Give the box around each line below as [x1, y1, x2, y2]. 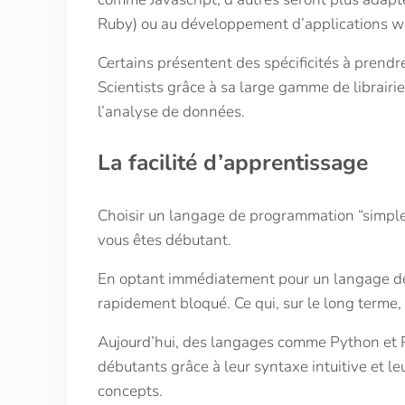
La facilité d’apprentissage [97, 147, 368, 178]
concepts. [97, 380, 163, 401]
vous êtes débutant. [97, 229, 231, 250]
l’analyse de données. [97, 100, 245, 122]
